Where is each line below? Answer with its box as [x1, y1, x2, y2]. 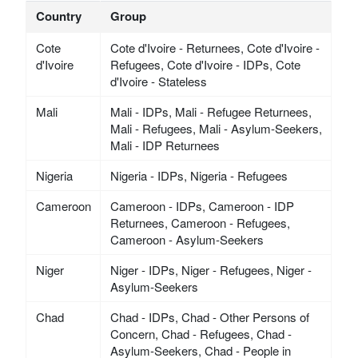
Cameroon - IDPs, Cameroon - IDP [109, 197, 294, 215]
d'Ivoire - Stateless [109, 73, 207, 90]
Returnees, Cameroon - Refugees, [109, 214, 290, 232]
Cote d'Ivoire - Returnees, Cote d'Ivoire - [109, 39, 320, 57]
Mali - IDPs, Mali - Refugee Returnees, [109, 103, 312, 121]
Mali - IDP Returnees [109, 137, 220, 154]
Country [35, 7, 82, 26]
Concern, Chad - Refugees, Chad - [109, 325, 292, 343]
